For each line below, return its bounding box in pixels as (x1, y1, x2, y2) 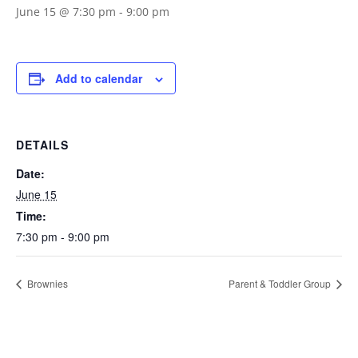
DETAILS (16, 137, 69, 153)
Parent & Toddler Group (229, 276, 333, 290)
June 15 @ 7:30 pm (16, 4, 116, 20)
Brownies (25, 276, 68, 290)
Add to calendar (55, 70, 142, 87)
